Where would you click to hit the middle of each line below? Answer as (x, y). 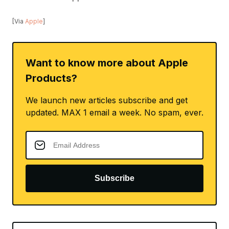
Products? (51, 78)
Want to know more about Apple (107, 63)
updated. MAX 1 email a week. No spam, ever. (114, 112)
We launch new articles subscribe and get (107, 100)
